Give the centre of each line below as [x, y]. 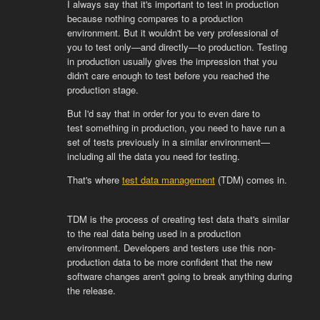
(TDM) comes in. [251, 180]
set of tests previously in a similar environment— [168, 142]
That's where [94, 180]
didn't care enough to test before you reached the [168, 75]
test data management [168, 180]
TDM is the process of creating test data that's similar [178, 219]
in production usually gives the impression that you [172, 61]
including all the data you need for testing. [153, 156]
